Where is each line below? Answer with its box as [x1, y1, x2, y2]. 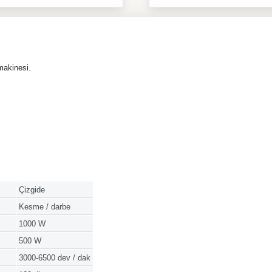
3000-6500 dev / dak [18, 253, 90, 263]
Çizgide [18, 185, 45, 195]
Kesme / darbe [18, 202, 70, 212]
